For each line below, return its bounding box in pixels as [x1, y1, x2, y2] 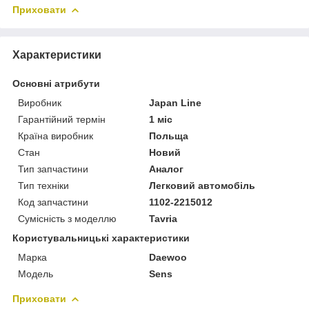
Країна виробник [18, 130, 93, 141]
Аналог [149, 163, 184, 175]
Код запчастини [18, 196, 88, 208]
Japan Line [149, 97, 202, 108]
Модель [18, 268, 53, 279]
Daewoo [149, 251, 188, 263]
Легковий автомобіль [149, 179, 256, 191]
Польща [149, 130, 189, 141]
